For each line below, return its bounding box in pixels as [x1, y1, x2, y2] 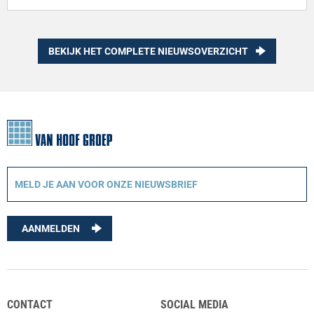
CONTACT [7, 298, 53, 312]
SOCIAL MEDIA [161, 298, 228, 312]
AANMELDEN [22, 223, 80, 235]
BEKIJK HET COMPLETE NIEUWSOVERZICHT [48, 46, 248, 57]
